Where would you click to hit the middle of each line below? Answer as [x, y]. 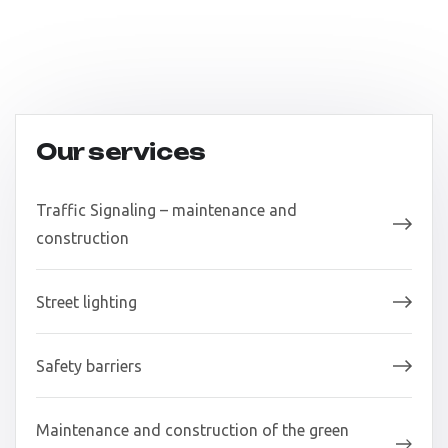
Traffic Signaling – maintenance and [166, 210]
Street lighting [86, 302]
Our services [121, 151]
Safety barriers [89, 366]
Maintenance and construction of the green [192, 430]
